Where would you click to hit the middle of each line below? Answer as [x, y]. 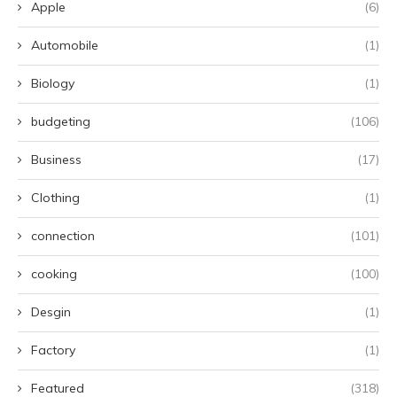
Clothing [55, 198]
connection [63, 236]
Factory [53, 350]
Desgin [51, 312]
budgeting [61, 122]
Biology [53, 84]
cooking [54, 274]
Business [56, 160]
